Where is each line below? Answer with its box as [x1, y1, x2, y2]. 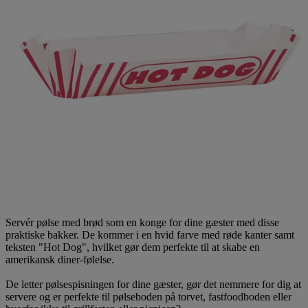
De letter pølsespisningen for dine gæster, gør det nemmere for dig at [5, 278, 301, 290]
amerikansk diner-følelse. [5, 253, 114, 265]
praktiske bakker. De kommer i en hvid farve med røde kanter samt [5, 228, 294, 241]
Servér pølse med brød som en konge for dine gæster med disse [5, 216, 279, 228]
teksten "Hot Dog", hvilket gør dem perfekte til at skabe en [5, 241, 260, 253]
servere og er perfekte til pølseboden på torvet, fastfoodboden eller [5, 290, 291, 302]
